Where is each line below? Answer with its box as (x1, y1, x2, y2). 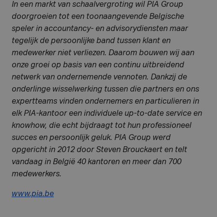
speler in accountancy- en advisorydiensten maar (12, 25, 188, 33)
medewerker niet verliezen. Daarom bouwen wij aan (12, 49, 194, 57)
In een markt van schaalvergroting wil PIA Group (12, 1, 183, 9)
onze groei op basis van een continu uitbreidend (12, 62, 184, 69)
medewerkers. (12, 170, 62, 178)
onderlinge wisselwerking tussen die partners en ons (12, 86, 199, 93)
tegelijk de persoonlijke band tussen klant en (12, 37, 170, 45)
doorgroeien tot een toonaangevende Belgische (12, 13, 184, 21)
